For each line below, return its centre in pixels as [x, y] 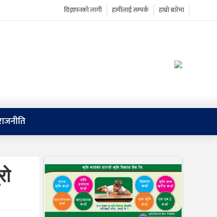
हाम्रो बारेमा [171, 10]
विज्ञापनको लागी [83, 10]
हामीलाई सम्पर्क [130, 10]
